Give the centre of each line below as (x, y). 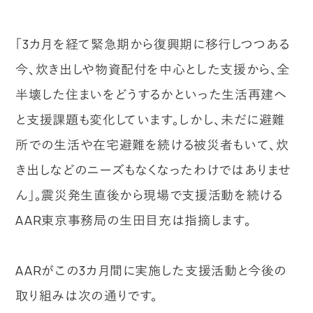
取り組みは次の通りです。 (87, 296)
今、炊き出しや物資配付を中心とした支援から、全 (153, 69)
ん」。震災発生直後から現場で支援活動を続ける (149, 195)
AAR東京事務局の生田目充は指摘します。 (133, 220)
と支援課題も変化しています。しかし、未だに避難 (151, 119)
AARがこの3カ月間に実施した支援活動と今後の (152, 270)
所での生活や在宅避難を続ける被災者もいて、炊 (152, 145)
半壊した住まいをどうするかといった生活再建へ (151, 94)
